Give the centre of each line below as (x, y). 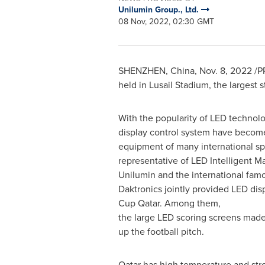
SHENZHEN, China (156, 71)
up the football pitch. (161, 232)
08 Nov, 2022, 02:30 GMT (166, 22)
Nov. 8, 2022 (225, 71)
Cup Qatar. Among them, (169, 203)
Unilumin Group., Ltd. (159, 10)
